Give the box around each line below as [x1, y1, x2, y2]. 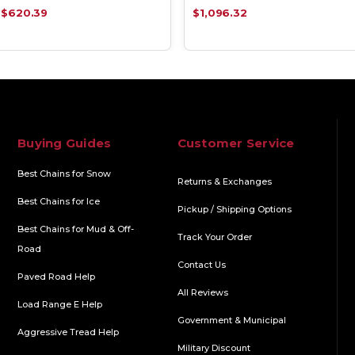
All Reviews [177, 286, 228, 298]
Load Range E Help [17, 298, 103, 310]
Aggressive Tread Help [17, 326, 120, 338]
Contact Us [177, 258, 226, 270]
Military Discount [177, 342, 250, 353]
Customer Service [177, 135, 295, 151]
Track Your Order [177, 231, 252, 242]
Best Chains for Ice [17, 195, 101, 207]
